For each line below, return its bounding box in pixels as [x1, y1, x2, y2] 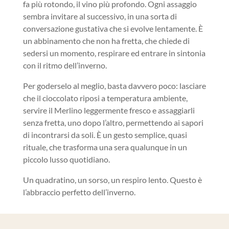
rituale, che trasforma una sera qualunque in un [22, 142, 187, 152]
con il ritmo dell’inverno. [22, 60, 107, 70]
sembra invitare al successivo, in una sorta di [22, 11, 177, 21]
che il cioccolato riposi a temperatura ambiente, [22, 93, 188, 103]
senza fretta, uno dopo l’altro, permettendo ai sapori [22, 118, 203, 127]
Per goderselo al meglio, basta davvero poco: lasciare [22, 81, 206, 90]
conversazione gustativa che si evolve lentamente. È [22, 24, 203, 33]
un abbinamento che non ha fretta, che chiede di [22, 36, 190, 45]
